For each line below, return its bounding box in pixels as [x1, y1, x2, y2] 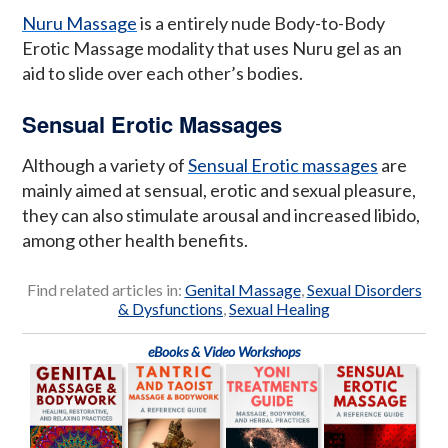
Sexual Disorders [306, 279, 422, 299]
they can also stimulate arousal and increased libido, [22, 203, 420, 226]
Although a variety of [22, 153, 188, 176]
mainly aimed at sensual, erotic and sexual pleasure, [22, 178, 416, 201]
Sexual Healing [229, 298, 330, 318]
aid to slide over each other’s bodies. [22, 62, 303, 85]
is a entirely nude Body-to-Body [137, 12, 385, 35]
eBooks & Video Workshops [148, 342, 300, 360]
